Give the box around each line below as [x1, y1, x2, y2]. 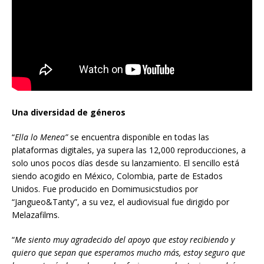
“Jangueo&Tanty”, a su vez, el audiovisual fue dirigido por [12, 196, 229, 207]
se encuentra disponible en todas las [68, 131, 209, 143]
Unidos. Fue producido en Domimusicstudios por [12, 183, 198, 194]
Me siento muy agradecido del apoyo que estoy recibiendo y [15, 233, 235, 245]
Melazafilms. [12, 209, 60, 220]
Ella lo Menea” [15, 131, 68, 143]
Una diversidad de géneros [12, 106, 126, 118]
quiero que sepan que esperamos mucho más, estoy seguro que [12, 246, 245, 258]
